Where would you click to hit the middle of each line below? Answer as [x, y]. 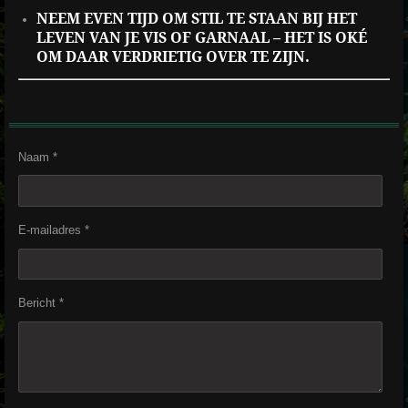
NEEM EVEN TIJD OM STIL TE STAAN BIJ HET [196, 18]
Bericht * [41, 302]
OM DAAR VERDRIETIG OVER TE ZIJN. [173, 56]
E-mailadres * [54, 229]
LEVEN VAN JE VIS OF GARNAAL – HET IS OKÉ [201, 37]
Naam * [38, 157]
